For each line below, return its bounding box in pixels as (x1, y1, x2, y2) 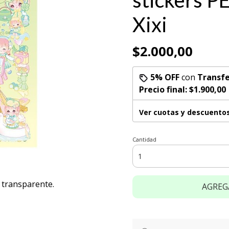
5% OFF (150, 72, 179, 83)
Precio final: (139, 84, 189, 95)
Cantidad (132, 135, 156, 143)
